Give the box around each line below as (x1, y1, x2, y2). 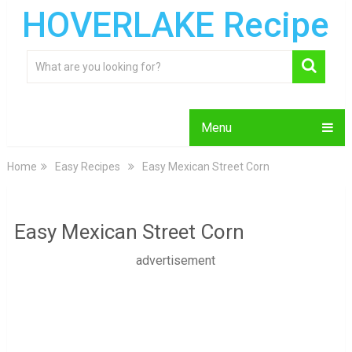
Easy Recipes (54, 160, 120, 173)
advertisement (136, 253, 216, 268)
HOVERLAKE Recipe (22, 5, 330, 46)
